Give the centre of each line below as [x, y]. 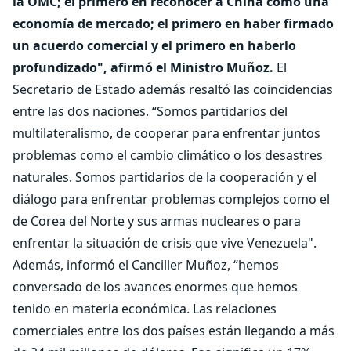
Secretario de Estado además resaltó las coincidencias [173, 89]
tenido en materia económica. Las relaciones [145, 309]
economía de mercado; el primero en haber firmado [173, 24]
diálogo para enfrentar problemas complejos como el [171, 199]
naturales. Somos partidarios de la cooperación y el [165, 177]
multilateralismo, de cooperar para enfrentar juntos [166, 133]
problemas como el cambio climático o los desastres [168, 155]
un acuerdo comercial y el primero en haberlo [154, 45]
